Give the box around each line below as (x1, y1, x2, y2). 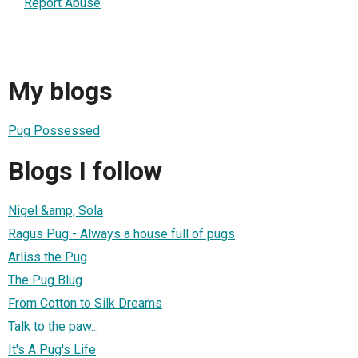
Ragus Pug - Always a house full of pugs (8, 226, 235, 242)
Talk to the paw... (8, 319, 98, 335)
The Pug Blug (8, 272, 82, 288)
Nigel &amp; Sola (8, 203, 103, 219)
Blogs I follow (8, 155, 162, 186)
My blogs (8, 75, 113, 106)
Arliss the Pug (8, 249, 87, 265)
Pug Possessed (8, 123, 100, 139)
